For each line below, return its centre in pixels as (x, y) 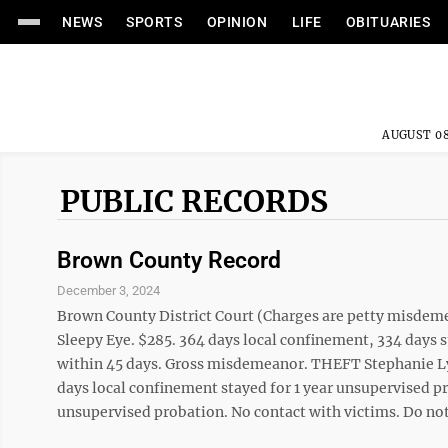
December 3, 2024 (108, 290)
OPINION (237, 22)
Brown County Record (169, 260)
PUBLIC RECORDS (194, 201)
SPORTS (154, 22)
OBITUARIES (388, 22)
